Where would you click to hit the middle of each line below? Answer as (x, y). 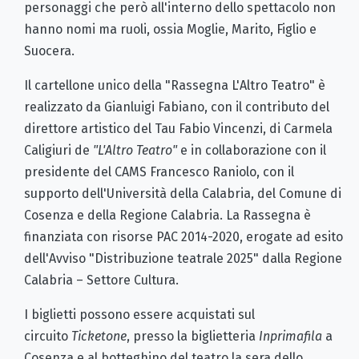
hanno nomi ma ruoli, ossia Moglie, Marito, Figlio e (170, 29)
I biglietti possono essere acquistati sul (139, 314)
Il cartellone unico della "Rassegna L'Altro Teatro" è (175, 85)
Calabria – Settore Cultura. (103, 280)
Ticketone (99, 336)
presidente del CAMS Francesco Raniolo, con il (159, 171)
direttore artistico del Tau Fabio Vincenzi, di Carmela (178, 128)
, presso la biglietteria (193, 336)
